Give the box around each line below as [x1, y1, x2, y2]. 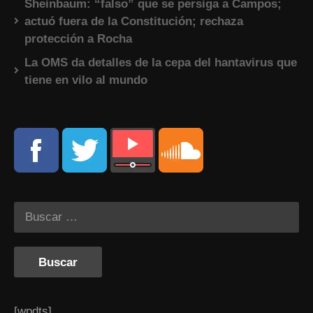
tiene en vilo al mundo [24, 73, 147, 87]
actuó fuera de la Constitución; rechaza [24, 15, 243, 29]
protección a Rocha [24, 32, 132, 46]
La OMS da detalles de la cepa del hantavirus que [24, 56, 297, 70]
